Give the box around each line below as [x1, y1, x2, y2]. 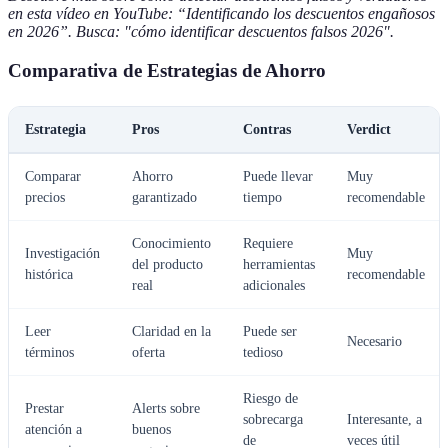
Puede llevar [243, 169, 313, 185]
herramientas [243, 257, 315, 273]
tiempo [243, 190, 282, 206]
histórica [25, 267, 73, 283]
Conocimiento [132, 236, 211, 252]
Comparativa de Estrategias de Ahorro [8, 60, 326, 82]
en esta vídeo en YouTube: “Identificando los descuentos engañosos [8, 5, 435, 23]
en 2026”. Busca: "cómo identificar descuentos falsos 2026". [8, 23, 394, 41]
